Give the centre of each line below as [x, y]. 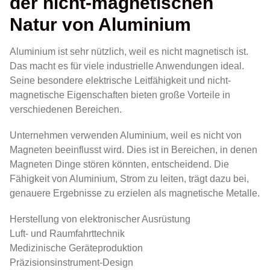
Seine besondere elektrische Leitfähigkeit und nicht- [120, 80]
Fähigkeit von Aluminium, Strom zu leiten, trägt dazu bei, [129, 178]
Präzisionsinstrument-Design [71, 262]
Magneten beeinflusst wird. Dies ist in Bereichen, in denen [133, 149]
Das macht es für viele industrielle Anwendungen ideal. [127, 66]
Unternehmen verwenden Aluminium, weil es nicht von [126, 135]
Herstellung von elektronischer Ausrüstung [100, 219]
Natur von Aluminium [100, 24]
